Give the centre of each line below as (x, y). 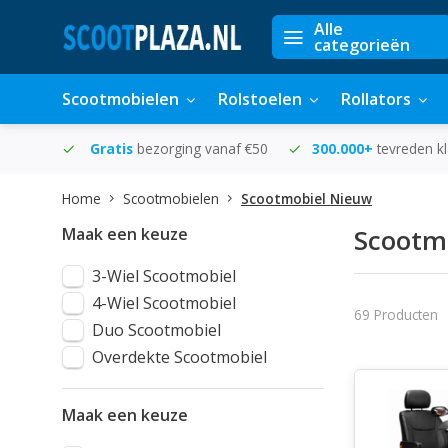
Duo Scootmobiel (156, 330)
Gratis (111, 148)
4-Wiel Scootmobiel (164, 303)
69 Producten (395, 314)
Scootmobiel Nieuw (306, 198)
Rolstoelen (260, 99)
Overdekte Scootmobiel (179, 357)
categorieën (362, 45)
